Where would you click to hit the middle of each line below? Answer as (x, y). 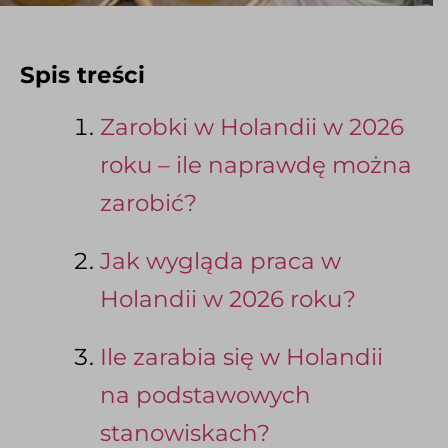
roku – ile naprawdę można (256, 165)
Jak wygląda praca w (220, 261)
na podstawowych (205, 395)
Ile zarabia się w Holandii (241, 357)
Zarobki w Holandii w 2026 (252, 127)
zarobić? (148, 203)
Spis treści (82, 74)
